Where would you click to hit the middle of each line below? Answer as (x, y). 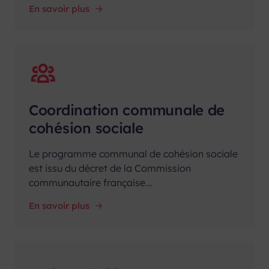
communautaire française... (91, 182)
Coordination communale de (127, 110)
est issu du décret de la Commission (110, 168)
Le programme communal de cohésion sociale (133, 153)
